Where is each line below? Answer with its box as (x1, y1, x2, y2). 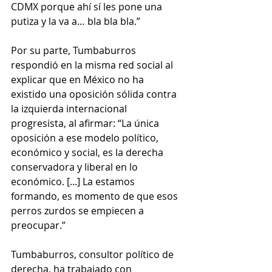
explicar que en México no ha (11, 73, 146, 87)
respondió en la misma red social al (11, 58, 175, 72)
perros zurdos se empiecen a (11, 204, 146, 218)
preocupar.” (11, 219, 66, 233)
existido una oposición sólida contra (11, 87, 179, 101)
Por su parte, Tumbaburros (11, 44, 138, 58)
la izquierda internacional (11, 102, 129, 116)
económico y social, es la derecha (11, 146, 166, 160)
